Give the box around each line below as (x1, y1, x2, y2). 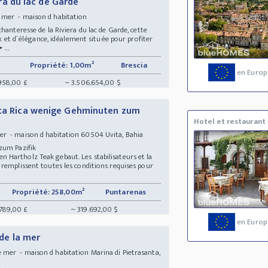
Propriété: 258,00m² (12, 185, 84, 199)
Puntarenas (105, 185, 148, 199)
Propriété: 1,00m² (30, 58, 94, 72)
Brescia (121, 58, 149, 72)
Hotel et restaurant (193, 115, 266, 129)
